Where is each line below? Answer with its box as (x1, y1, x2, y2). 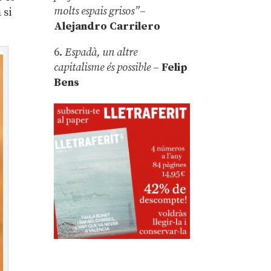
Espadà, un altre (65, 45, 138, 59)
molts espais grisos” (54, 4, 140, 18)
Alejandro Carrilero (54, 19, 161, 33)
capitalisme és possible (54, 60, 151, 74)
